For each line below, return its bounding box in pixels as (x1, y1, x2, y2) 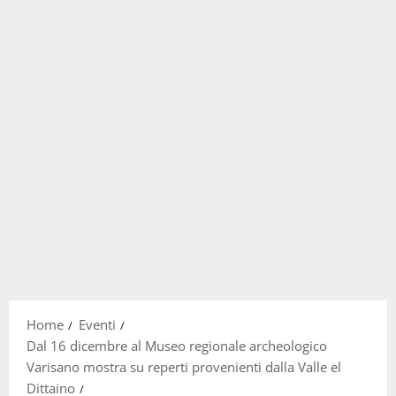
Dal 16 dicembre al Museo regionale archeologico (27, 337, 327, 355)
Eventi (79, 316, 116, 334)
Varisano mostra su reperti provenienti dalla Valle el (27, 358, 341, 377)
